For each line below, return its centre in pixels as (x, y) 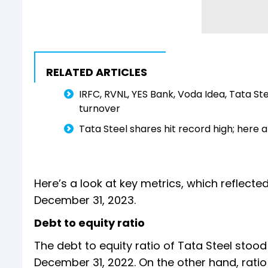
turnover (100, 108)
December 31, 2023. (85, 200)
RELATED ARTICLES (97, 72)
